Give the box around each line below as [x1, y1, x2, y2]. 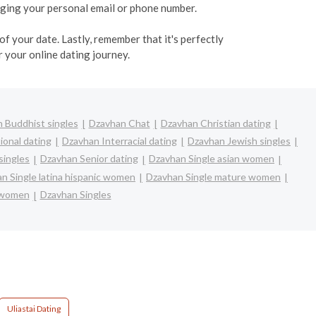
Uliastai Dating [6, 303, 61, 314]
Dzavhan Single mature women [146, 170, 281, 183]
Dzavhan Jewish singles [188, 134, 291, 147]
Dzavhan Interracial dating [62, 134, 177, 147]
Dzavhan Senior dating [40, 152, 138, 165]
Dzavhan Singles [39, 188, 111, 201]
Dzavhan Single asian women [149, 152, 274, 165]
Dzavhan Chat [88, 116, 150, 129]
